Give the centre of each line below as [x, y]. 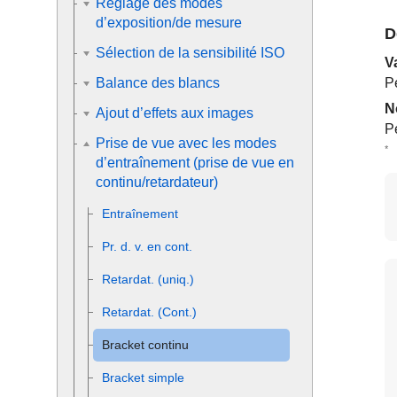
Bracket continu [145, 345]
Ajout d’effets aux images [175, 113]
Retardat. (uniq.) [148, 279]
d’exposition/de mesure [169, 23]
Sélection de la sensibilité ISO [190, 53]
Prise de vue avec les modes [186, 143]
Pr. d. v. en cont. [147, 246]
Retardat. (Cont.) [149, 312]
